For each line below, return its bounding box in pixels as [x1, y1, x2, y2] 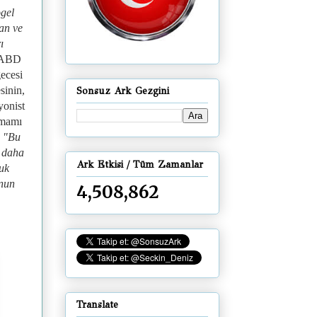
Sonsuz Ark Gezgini [76, 85, 169, 98]
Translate [76, 298, 118, 311]
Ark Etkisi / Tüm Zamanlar [76, 158, 203, 171]
